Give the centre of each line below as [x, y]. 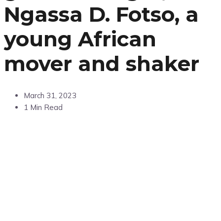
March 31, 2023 [50, 96]
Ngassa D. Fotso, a [101, 15]
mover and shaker [102, 64]
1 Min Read [43, 108]
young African [80, 39]
